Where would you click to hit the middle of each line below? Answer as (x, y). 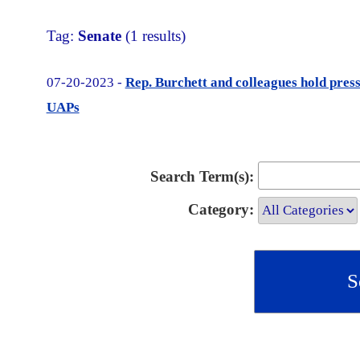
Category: (221, 209)
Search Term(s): (202, 177)
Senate (99, 36)
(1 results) (153, 36)
